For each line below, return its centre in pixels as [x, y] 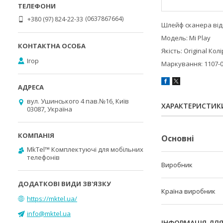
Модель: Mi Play [186, 38]
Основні [178, 139]
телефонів [43, 157]
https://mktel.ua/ [52, 198]
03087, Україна [50, 109]
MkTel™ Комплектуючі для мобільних [85, 149]
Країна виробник [188, 191]
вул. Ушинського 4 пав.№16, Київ [78, 101]
